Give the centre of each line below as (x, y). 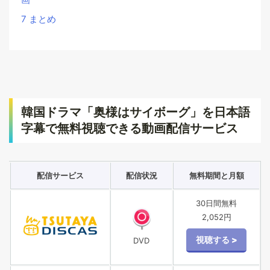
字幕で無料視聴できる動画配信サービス (130, 128)
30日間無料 (216, 203)
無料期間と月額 (216, 175)
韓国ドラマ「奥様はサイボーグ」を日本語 (136, 112)
